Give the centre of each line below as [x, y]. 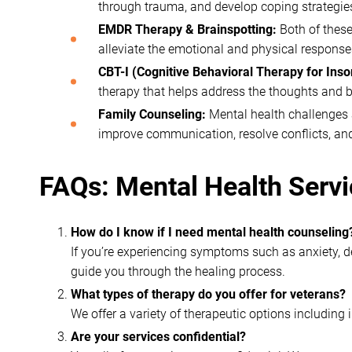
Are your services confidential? [158, 337]
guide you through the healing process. [178, 271]
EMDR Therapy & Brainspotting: [187, 29]
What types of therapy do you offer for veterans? [208, 294]
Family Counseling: [152, 114]
